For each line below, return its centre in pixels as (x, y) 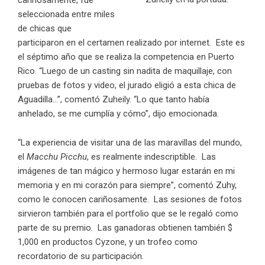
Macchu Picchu (57, 156)
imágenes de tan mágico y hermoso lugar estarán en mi (126, 171)
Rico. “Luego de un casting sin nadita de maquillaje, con (125, 71)
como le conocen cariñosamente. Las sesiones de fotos (130, 199)
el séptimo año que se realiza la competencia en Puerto (126, 56)
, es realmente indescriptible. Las (151, 156)
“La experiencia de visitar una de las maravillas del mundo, (130, 142)
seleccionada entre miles (66, 14)
